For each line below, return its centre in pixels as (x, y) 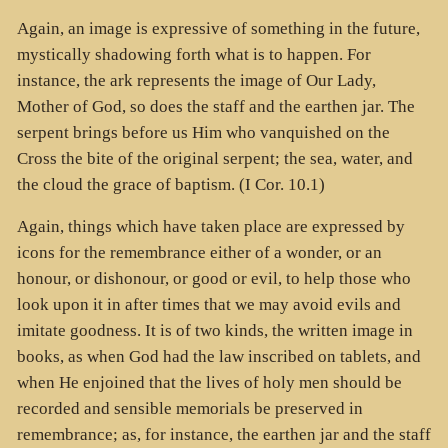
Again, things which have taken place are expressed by (210, 227)
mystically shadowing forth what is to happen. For (193, 54)
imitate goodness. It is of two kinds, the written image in (214, 331)
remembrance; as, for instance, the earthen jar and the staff (223, 435)
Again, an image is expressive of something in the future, (218, 28)
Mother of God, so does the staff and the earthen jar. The (215, 106)
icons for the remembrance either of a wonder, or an (199, 253)
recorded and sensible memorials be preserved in (189, 409)
